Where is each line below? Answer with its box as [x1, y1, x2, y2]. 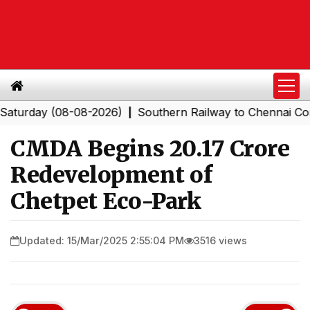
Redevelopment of [10, 161, 212, 189]
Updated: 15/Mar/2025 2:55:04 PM [19, 234, 184, 246]
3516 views [194, 234, 247, 246]
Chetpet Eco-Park [10, 188, 201, 215]
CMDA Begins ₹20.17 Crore [10, 135, 289, 163]
